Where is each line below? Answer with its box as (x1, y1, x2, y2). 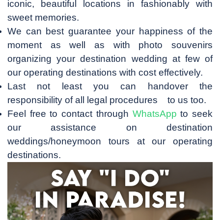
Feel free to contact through (7, 109, 133, 119)
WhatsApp (132, 109, 177, 119)
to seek (176, 109, 213, 119)
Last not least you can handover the (7, 81, 213, 91)
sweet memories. (7, 12, 79, 23)
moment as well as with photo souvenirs (7, 40, 213, 50)
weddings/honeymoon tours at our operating (7, 136, 213, 146)
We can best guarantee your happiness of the (7, 26, 213, 36)
